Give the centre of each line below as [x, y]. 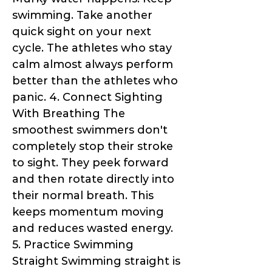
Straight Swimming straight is [96, 261]
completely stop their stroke [93, 147]
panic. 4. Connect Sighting [87, 97]
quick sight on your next [82, 32]
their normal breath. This [83, 196]
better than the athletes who [95, 81]
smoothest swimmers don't [90, 130]
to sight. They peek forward [90, 163]
